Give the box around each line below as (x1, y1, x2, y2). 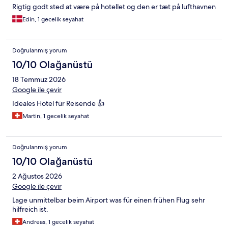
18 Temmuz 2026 (12, 74, 66, 84)
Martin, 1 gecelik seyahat (22, 111, 89, 120)
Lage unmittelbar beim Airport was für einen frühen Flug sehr (12, 195, 205, 205)
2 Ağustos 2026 (12, 171, 62, 181)
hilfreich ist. (12, 204, 48, 214)
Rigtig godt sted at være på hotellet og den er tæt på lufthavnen (12, 2, 216, 11)
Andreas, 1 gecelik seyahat (22, 217, 94, 226)
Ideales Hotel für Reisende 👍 (12, 98, 104, 108)
